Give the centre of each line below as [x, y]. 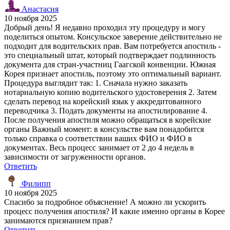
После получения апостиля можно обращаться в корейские [108, 120]
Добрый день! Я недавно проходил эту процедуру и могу [105, 27]
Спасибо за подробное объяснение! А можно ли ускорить [105, 202]
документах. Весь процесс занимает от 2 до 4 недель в [99, 147]
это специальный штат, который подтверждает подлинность [110, 55]
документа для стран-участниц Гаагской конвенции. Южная [110, 64]
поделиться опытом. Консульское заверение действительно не [113, 36]
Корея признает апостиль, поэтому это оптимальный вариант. [113, 73]
